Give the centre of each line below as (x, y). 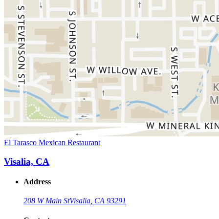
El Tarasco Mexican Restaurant (52, 143)
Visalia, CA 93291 (98, 201)
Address (37, 182)
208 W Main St (46, 201)
